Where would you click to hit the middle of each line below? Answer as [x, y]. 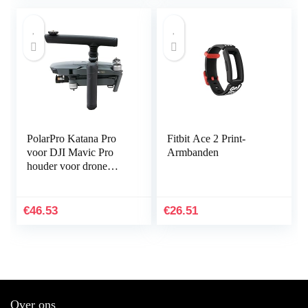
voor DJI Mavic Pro [70, 153]
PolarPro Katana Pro [72, 139]
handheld [47, 180]
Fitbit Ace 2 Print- [207, 139]
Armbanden [193, 153]
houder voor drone [67, 166]
